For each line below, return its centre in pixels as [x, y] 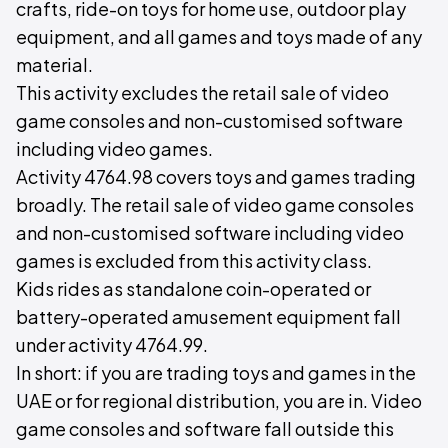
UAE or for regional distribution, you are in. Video [219, 400]
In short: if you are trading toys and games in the [216, 372]
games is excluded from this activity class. [194, 260]
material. [54, 64]
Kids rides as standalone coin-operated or [193, 288]
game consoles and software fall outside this [205, 428]
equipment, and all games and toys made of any [219, 36]
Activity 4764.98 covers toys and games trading [216, 176]
